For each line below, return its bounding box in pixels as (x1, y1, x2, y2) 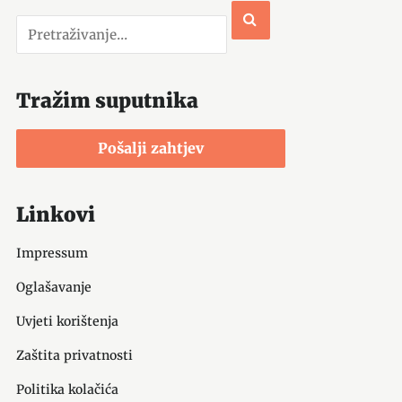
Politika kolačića (15, 381, 118, 398)
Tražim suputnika (15, 88, 198, 113)
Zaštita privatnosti (15, 347, 133, 363)
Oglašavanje (15, 279, 92, 295)
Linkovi (15, 202, 95, 227)
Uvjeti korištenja (15, 313, 118, 329)
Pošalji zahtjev (97, 139, 204, 157)
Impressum (15, 245, 88, 261)
